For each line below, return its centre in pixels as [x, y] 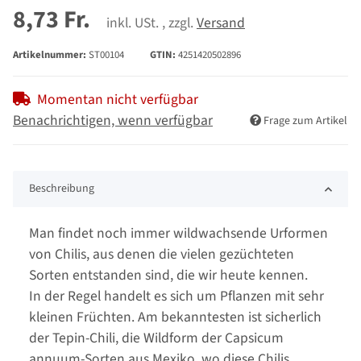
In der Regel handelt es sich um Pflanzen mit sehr [176, 297]
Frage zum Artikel [305, 121]
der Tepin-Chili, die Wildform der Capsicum [156, 338]
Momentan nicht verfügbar [118, 100]
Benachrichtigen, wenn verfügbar [113, 121]
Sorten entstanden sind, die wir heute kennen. [168, 276]
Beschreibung [62, 189]
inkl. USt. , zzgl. [151, 23]
